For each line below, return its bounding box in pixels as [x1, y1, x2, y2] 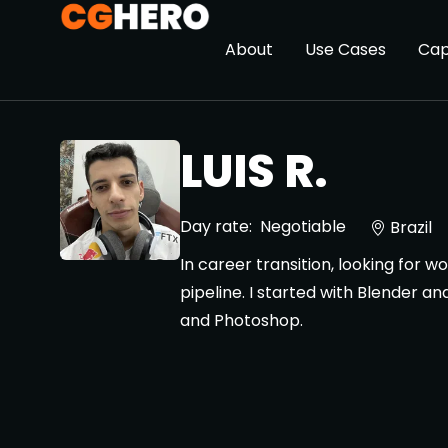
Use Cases [305, 38, 386, 61]
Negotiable [260, 215, 346, 238]
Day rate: [180, 215, 252, 238]
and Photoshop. [180, 309, 303, 332]
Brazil [390, 215, 432, 239]
